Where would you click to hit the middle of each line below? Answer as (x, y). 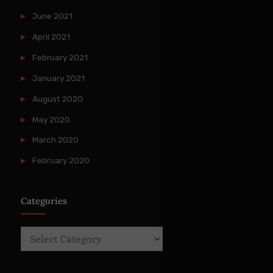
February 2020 (61, 161)
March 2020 (55, 140)
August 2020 (57, 98)
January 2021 (58, 78)
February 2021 (60, 57)
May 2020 (51, 119)
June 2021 (52, 16)
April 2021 (51, 37)
